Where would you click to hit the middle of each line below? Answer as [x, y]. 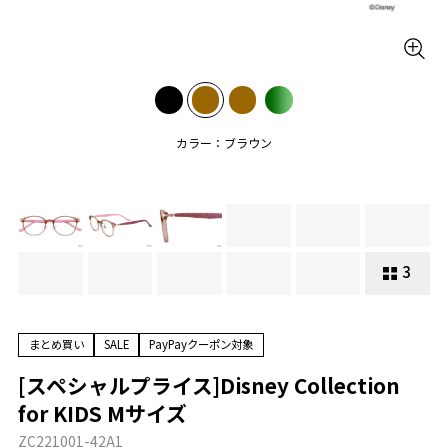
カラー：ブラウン [223, 143]
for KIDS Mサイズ [103, 412]
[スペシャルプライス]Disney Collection [209, 384]
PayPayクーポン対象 [201, 344]
